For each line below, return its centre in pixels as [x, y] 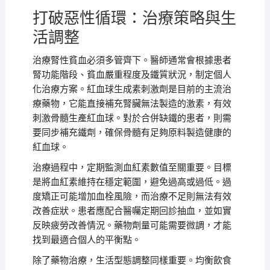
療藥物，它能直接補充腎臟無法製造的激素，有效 [132, 104]
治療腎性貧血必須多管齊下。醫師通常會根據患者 [132, 60]
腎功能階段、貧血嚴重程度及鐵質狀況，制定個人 [132, 75]
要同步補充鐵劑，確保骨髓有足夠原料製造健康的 [132, 133]
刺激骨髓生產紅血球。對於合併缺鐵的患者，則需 [132, 118]
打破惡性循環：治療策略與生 [134, 18]
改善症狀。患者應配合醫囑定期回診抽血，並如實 [132, 211]
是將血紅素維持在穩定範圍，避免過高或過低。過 [132, 182]
